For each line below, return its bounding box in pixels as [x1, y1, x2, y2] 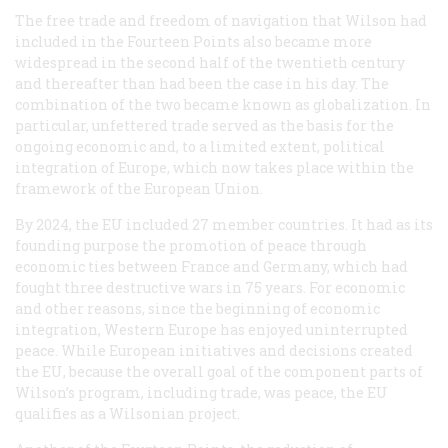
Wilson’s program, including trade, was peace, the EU [15, 383, 388, 403]
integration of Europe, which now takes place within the [15, 158, 414, 178]
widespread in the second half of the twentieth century [15, 53, 405, 73]
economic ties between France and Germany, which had [15, 257, 408, 277]
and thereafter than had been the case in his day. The [15, 74, 389, 94]
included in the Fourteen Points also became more [15, 32, 372, 52]
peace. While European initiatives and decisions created [15, 341, 413, 361]
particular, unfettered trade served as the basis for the [15, 116, 394, 136]
